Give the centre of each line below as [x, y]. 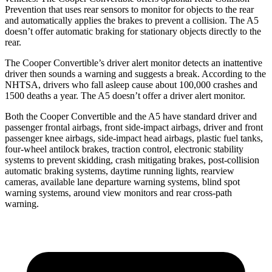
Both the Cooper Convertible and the [76, 116]
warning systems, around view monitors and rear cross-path [118, 192]
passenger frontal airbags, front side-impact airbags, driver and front [134, 127]
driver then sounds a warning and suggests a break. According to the [135, 73]
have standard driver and [209, 116]
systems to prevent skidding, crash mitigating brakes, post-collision [132, 160]
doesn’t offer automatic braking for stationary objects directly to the [133, 31]
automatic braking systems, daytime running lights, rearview [120, 171]
